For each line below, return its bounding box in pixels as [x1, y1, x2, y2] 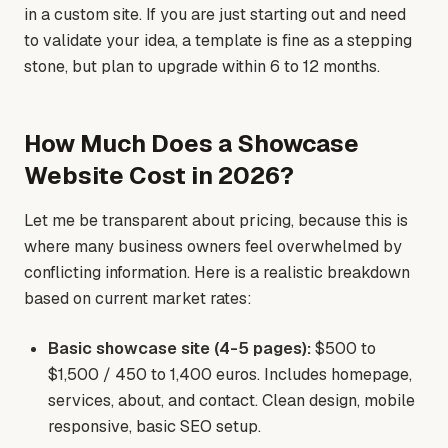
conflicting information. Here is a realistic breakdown [24, 262, 410, 284]
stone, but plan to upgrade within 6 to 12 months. [24, 56, 380, 78]
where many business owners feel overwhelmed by [24, 236, 402, 258]
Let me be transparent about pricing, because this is [24, 210, 408, 232]
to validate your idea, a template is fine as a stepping [24, 30, 412, 52]
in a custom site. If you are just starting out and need [24, 4, 406, 26]
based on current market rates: [24, 288, 252, 310]
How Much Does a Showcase [24, 128, 359, 160]
